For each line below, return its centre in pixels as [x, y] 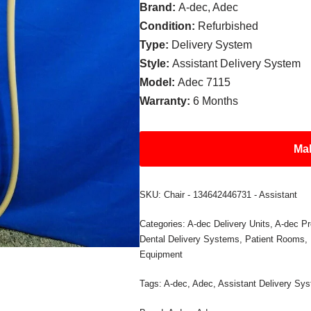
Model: [159, 82]
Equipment [161, 254]
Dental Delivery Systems [190, 239]
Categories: [164, 224]
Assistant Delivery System [237, 64]
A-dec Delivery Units [229, 224]
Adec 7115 [204, 82]
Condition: [169, 26]
